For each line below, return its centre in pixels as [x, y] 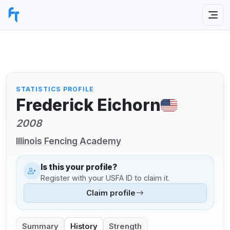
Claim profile [111, 193]
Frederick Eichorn [89, 105]
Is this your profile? [79, 167]
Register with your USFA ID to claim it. [105, 178]
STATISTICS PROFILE [55, 89]
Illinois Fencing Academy [69, 141]
